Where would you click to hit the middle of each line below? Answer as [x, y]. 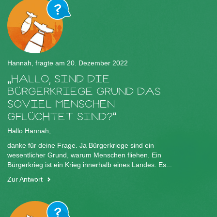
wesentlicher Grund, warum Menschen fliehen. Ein [84, 155]
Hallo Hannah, [29, 131]
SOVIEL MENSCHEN [61, 104]
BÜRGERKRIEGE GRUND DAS [84, 92]
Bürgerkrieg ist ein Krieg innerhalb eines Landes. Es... [90, 165]
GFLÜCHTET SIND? [60, 117]
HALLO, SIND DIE [61, 79]
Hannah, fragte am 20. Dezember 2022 [68, 63]
